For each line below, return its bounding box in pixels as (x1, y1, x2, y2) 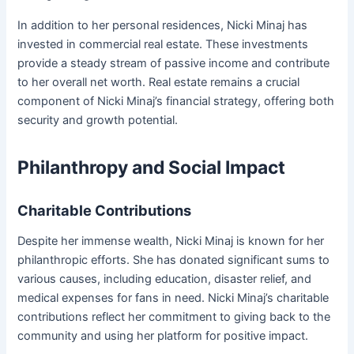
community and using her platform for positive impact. (17, 329, 309, 344)
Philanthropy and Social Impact (17, 156, 286, 179)
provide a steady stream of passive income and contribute (17, 56, 330, 71)
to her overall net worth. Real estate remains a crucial (17, 75, 300, 90)
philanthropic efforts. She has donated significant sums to (17, 253, 330, 268)
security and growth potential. (17, 113, 179, 128)
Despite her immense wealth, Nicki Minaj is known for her (17, 234, 325, 249)
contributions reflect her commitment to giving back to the (17, 310, 331, 325)
